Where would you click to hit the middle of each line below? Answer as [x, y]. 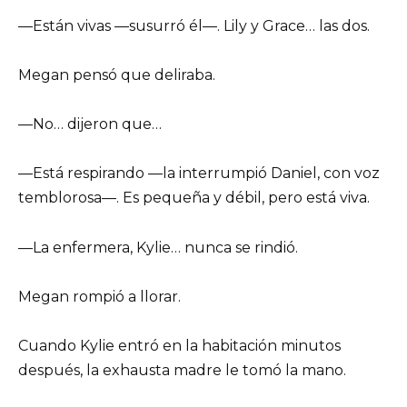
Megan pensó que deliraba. [117, 75]
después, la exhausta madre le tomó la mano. [182, 370]
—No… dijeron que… [90, 124]
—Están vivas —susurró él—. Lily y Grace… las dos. [194, 25]
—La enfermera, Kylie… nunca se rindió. [158, 247]
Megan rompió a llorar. [99, 296]
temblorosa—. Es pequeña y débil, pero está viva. [194, 198]
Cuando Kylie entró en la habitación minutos [179, 345]
